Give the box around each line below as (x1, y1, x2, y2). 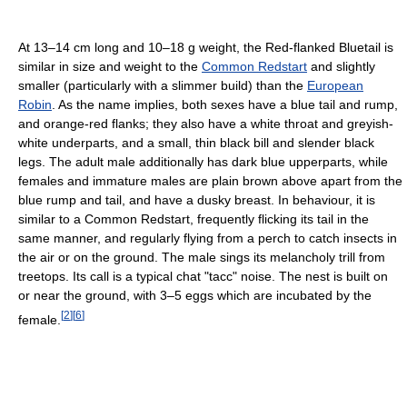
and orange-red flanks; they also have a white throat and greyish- (18, 115, 393, 131)
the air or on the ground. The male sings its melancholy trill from (18, 249, 385, 264)
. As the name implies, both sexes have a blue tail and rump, (52, 96, 398, 112)
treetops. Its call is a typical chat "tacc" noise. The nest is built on (18, 268, 388, 283)
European (307, 77, 363, 93)
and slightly (307, 58, 375, 74)
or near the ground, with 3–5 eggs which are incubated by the (18, 287, 372, 303)
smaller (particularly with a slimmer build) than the (18, 77, 307, 93)
